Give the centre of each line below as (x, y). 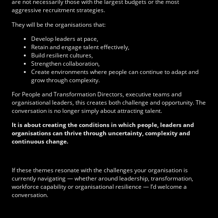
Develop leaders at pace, (65, 38)
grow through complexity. (66, 80)
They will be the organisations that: (59, 24)
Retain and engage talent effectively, (81, 47)
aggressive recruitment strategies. (58, 10)
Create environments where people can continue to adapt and (115, 72)
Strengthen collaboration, (66, 63)
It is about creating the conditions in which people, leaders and (103, 125)
